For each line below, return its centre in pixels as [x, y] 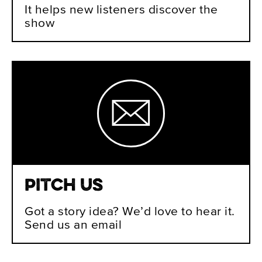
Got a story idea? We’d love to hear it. [130, 211]
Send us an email [73, 224]
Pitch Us [64, 186]
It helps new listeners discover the [121, 9]
